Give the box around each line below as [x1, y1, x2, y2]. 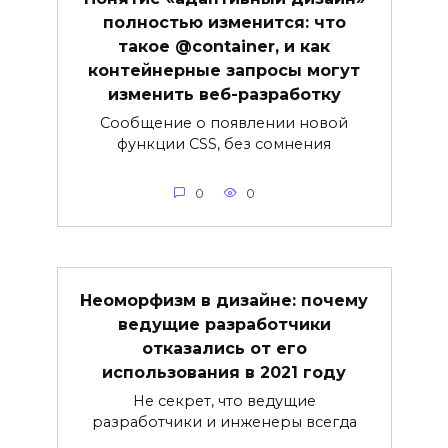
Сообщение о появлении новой [100, 113, 348, 132]
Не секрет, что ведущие [132, 391, 316, 410]
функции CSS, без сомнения [117, 134, 331, 153]
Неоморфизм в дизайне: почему [80, 290, 368, 310]
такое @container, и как [118, 36, 330, 56]
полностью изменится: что [102, 12, 346, 32]
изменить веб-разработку [107, 84, 341, 104]
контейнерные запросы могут [88, 60, 360, 80]
